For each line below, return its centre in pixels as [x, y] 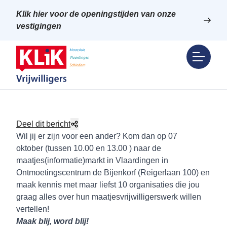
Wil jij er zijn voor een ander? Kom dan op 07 [97, 136]
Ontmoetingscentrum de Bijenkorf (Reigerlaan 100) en [113, 173]
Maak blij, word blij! [52, 221]
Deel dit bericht [43, 124]
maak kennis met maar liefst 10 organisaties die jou [108, 185]
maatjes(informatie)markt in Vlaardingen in [92, 160]
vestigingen [39, 26]
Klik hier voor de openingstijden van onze [96, 14]
